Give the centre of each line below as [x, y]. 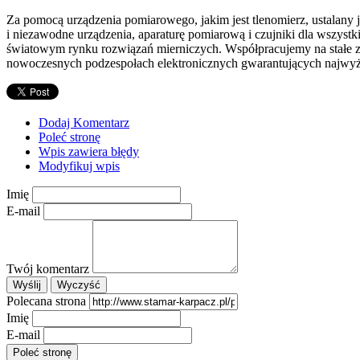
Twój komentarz [48, 268]
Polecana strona [46, 301]
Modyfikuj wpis [79, 166]
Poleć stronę [70, 137]
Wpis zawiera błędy [89, 151]
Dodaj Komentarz [84, 122]
